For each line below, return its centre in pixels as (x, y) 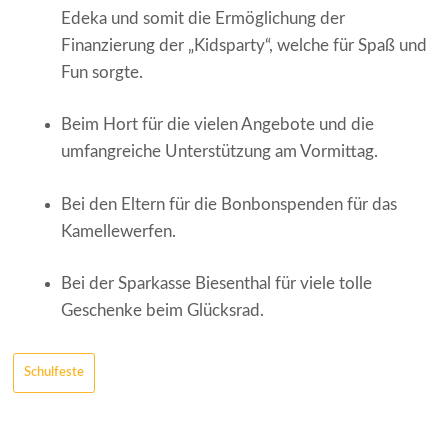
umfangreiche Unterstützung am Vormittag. (219, 151)
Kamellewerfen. (118, 231)
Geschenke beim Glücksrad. (162, 310)
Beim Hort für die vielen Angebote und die (217, 124)
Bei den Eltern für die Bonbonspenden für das (229, 204)
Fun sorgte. (102, 72)
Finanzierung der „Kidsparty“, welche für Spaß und (244, 45)
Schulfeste (54, 372)
